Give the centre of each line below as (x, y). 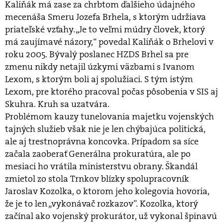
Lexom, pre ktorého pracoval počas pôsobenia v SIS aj (111, 92)
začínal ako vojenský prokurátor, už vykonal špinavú (111, 216)
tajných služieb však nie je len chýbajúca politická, (105, 129)
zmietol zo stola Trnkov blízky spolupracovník (97, 179)
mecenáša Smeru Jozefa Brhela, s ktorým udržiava (106, 17)
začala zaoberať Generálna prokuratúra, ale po (98, 154)
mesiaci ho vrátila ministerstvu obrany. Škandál (101, 166)
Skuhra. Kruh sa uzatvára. (57, 104)
